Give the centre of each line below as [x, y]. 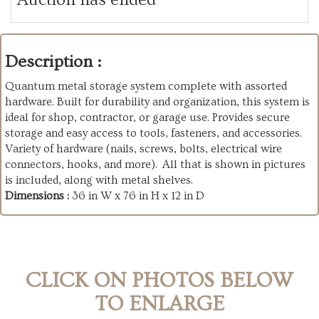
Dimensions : [38, 196]
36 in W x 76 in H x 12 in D [138, 196]
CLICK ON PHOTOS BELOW [159, 281]
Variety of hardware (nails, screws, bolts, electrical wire [143, 149]
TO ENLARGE [159, 304]
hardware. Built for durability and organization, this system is [157, 102]
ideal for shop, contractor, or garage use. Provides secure [147, 118]
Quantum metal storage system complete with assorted [146, 87]
